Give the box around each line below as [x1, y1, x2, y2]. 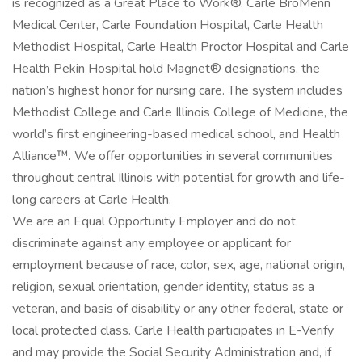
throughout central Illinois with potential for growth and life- [12, 169, 345, 187]
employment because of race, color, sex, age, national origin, [12, 256, 345, 274]
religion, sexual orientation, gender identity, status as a [12, 278, 314, 296]
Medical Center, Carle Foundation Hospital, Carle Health [12, 16, 323, 34]
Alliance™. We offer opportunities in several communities [12, 147, 333, 165]
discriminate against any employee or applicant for [12, 234, 291, 252]
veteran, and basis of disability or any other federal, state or [12, 300, 343, 318]
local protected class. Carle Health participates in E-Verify [12, 322, 334, 339]
